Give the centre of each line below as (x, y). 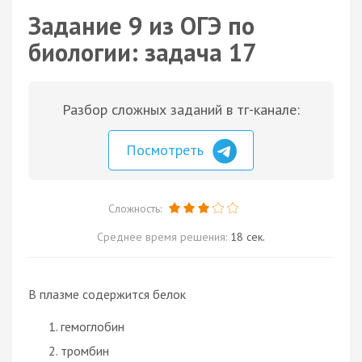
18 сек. (248, 236)
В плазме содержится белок (107, 294)
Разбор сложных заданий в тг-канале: (181, 109)
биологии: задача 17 (142, 52)
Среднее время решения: (164, 236)
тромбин (85, 350)
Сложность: (136, 208)
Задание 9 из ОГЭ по (141, 25)
